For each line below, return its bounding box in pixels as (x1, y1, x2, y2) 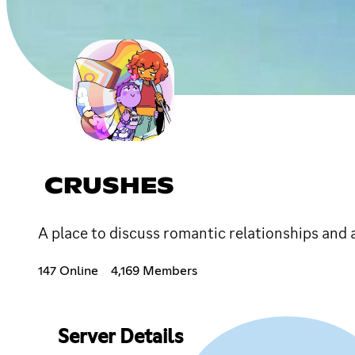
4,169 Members (111, 264, 197, 277)
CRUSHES (44, 175, 174, 198)
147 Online (38, 264, 98, 277)
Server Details (57, 327, 183, 347)
